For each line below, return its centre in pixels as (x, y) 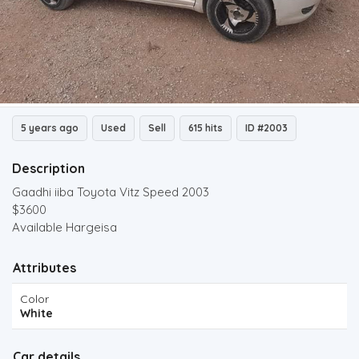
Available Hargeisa (66, 227)
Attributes (44, 268)
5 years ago (50, 128)
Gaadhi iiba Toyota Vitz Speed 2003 (111, 192)
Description (48, 168)
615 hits (206, 128)
